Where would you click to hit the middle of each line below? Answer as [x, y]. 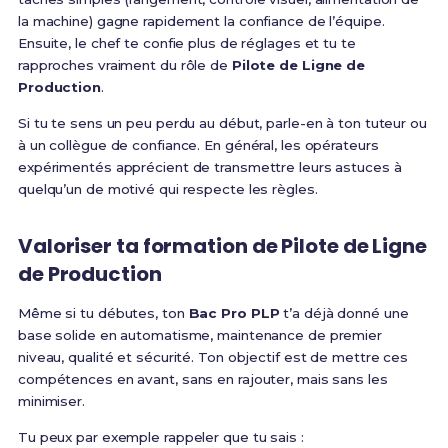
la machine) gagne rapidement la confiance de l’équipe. [201, 21]
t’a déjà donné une [344, 313]
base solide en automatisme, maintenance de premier [199, 335]
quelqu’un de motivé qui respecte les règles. [167, 189]
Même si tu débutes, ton [103, 313]
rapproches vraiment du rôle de [124, 65]
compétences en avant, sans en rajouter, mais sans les [202, 379]
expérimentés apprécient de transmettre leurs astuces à [209, 167]
